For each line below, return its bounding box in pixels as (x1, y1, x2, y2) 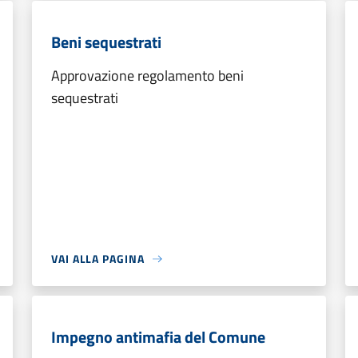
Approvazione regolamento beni (51, 65, 244, 86)
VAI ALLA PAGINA (51, 250, 145, 267)
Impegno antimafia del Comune (51, 324, 265, 349)
